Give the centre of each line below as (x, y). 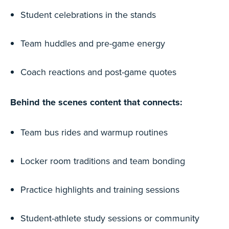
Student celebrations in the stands (88, 15)
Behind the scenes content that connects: (96, 102)
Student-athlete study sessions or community (110, 218)
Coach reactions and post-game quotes (98, 72)
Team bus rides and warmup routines (94, 132)
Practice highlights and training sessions (100, 189)
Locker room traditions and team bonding (103, 161)
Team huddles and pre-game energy (93, 43)
